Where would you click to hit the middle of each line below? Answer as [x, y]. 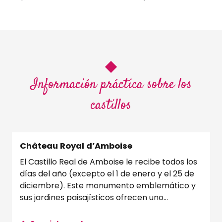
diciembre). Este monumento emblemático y [108, 185]
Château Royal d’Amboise [76, 146]
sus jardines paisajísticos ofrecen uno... [94, 197]
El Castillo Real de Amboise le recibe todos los [109, 162]
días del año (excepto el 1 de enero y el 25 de [107, 173]
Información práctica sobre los [111, 84]
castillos [111, 105]
